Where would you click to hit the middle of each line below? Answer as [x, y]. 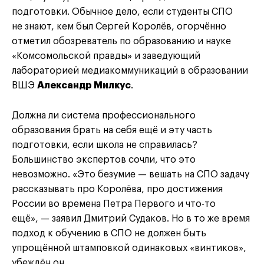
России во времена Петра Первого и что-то [114, 204]
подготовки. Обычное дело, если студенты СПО [122, 11]
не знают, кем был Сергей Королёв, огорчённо [119, 26]
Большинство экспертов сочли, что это [104, 159]
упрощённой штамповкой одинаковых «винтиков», [129, 248]
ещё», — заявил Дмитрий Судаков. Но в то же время [131, 218]
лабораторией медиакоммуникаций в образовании [130, 70]
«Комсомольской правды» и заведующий [106, 56]
